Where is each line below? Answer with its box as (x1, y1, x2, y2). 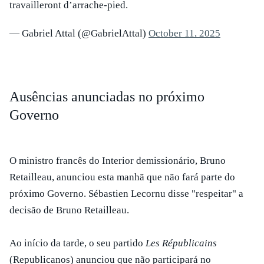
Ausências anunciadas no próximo (9, 89, 204, 104)
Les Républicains (146, 237, 217, 249)
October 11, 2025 (148, 28, 220, 39)
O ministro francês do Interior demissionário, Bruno (9, 155, 226, 166)
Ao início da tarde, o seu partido (9, 237, 146, 249)
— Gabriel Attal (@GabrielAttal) (9, 28, 148, 39)
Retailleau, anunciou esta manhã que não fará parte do (9, 171, 235, 183)
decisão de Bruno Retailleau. (9, 204, 131, 216)
